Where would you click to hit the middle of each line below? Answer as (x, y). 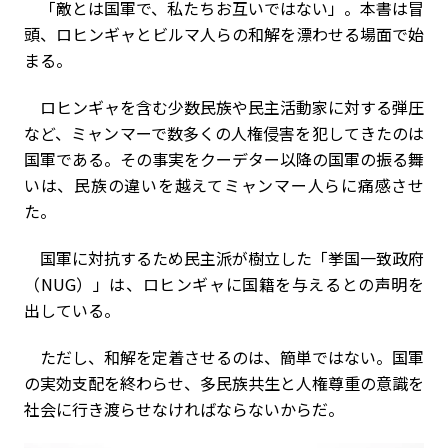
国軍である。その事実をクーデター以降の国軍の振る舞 (224, 159)
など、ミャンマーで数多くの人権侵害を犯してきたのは (224, 133)
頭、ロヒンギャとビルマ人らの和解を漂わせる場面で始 (224, 34)
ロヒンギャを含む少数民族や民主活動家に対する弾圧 (224, 107)
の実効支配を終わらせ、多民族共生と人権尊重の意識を (224, 383)
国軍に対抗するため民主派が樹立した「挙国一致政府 (224, 258)
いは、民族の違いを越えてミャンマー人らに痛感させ (224, 185)
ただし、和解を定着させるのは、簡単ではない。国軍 (224, 357)
